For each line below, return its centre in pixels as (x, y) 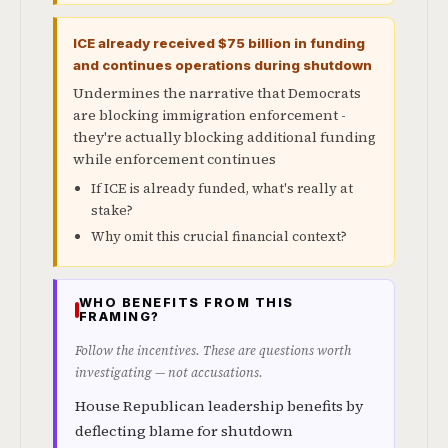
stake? (112, 210)
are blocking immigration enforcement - (209, 115)
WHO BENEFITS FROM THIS (186, 302)
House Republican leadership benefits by (219, 406)
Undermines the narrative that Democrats (217, 93)
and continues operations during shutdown (222, 65)
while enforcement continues (174, 159)
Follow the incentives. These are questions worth (213, 350)
